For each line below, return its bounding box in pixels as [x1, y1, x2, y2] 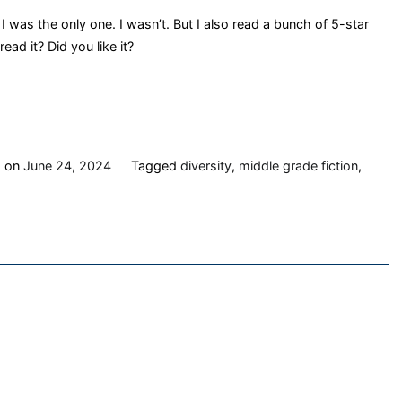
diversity [179, 158, 232, 174]
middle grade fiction [238, 158, 358, 174]
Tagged [130, 158, 180, 174]
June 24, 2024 [23, 158, 112, 174]
